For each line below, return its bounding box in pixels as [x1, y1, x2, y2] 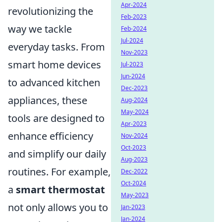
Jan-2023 [121, 203, 145, 211]
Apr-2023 [121, 119, 147, 128]
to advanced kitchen [8, 76, 100, 89]
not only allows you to [8, 201, 108, 214]
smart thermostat [16, 183, 105, 196]
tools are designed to [8, 111, 105, 125]
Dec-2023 [121, 84, 148, 92]
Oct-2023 [121, 143, 146, 152]
